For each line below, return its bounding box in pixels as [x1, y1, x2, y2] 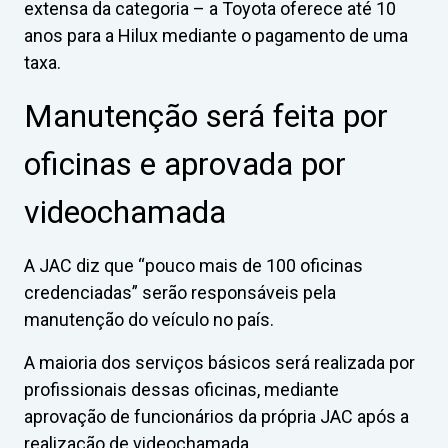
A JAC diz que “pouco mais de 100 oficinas [24, 254, 363, 276]
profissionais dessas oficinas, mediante [24, 378, 339, 400]
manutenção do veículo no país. [24, 308, 274, 330]
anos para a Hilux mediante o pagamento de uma [24, 24, 408, 46]
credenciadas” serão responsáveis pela [24, 281, 336, 303]
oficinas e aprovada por [24, 144, 346, 183]
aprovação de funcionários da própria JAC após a [24, 405, 409, 427]
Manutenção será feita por [24, 96, 388, 135]
